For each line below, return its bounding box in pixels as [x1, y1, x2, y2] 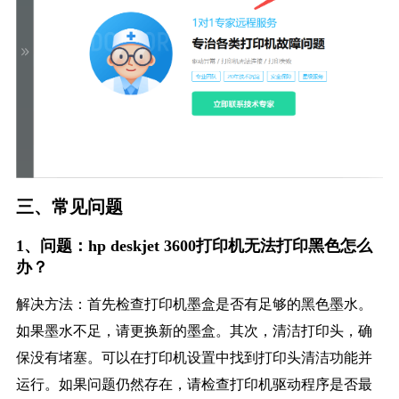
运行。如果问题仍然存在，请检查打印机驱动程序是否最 [15, 377, 372, 393]
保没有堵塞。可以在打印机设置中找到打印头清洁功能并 [15, 350, 372, 366]
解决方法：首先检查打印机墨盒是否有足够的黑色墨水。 [15, 297, 372, 313]
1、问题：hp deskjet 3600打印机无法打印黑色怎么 [15, 237, 372, 256]
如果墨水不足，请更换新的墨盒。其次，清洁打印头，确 [15, 323, 372, 339]
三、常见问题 [15, 194, 123, 219]
